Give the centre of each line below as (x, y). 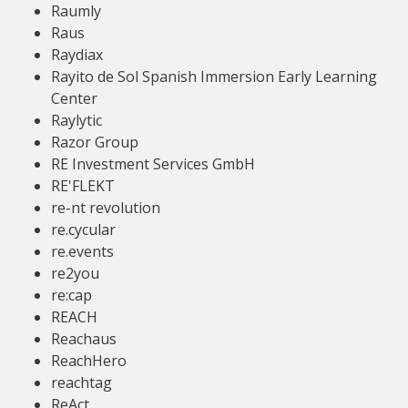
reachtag (82, 382)
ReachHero (89, 361)
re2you (75, 273)
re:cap (71, 295)
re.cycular (83, 229)
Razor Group (95, 142)
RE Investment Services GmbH (153, 164)
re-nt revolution (106, 208)
